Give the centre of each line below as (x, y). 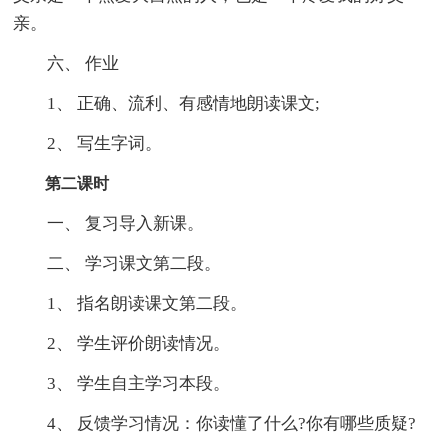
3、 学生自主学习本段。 (122, 383)
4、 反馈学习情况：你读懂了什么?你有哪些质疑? (215, 423)
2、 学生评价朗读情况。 (122, 343)
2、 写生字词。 (88, 143)
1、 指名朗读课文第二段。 (130, 303)
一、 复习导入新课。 (109, 223)
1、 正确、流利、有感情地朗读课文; (167, 103)
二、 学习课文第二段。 (117, 263)
